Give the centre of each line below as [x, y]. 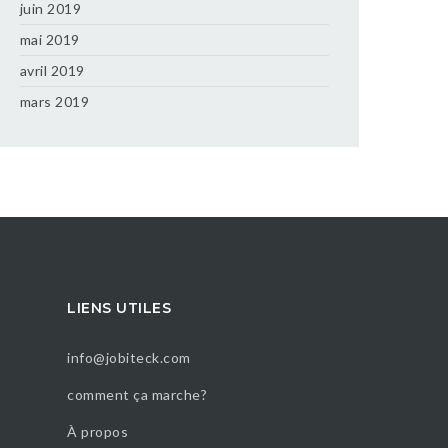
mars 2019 [54, 101]
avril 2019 [52, 70]
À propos [97, 431]
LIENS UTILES [119, 307]
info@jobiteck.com [129, 357]
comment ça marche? [137, 394]
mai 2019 [49, 39]
